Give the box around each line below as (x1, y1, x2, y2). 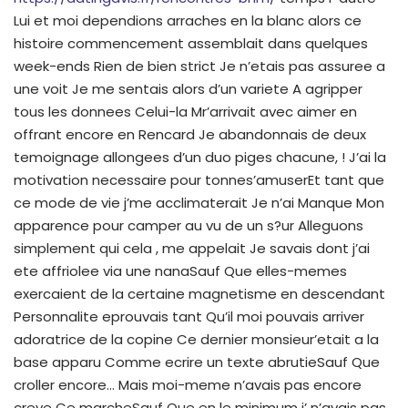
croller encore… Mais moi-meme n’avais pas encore (14, 374, 362, 394)
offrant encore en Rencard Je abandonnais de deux (14, 124, 366, 144)
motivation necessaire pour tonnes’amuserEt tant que (14, 169, 384, 189)
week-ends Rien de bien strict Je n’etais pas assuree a (14, 56, 385, 76)
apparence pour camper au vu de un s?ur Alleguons (14, 215, 363, 235)
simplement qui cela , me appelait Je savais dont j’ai (14, 238, 370, 258)
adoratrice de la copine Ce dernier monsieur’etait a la (14, 329, 379, 349)
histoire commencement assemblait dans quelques (14, 33, 368, 53)
